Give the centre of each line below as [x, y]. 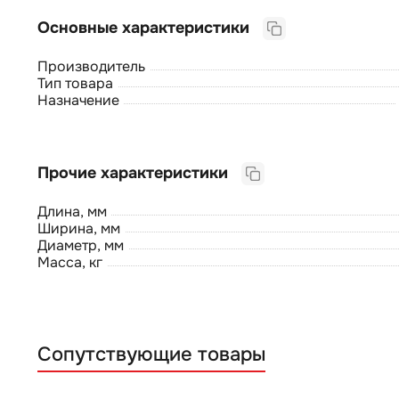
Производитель [91, 66]
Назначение [78, 100]
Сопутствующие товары [151, 354]
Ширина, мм [79, 228]
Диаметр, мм [81, 245]
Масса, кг [70, 262]
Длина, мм [72, 211]
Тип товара [75, 83]
